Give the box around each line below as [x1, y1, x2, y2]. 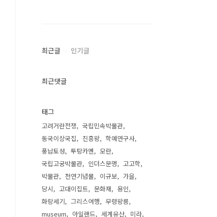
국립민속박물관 [82, 121, 123, 130]
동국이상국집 [42, 134, 77, 143]
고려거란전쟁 [42, 121, 77, 130]
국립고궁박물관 [42, 159, 82, 168]
